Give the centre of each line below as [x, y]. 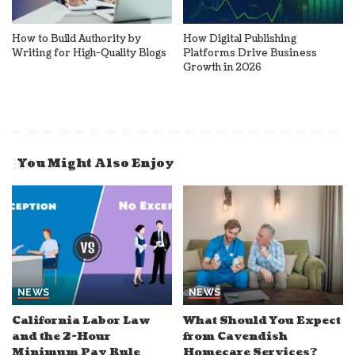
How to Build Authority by [76, 38]
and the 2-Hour [61, 337]
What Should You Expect [262, 321]
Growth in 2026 [222, 67]
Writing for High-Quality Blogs [89, 53]
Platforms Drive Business [250, 53]
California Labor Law [81, 321]
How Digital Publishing [240, 38]
